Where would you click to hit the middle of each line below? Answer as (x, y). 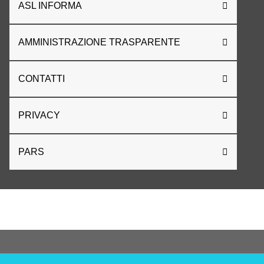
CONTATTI (42, 78)
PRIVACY (39, 115)
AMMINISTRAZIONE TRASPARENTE (99, 42)
